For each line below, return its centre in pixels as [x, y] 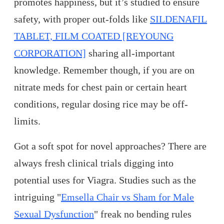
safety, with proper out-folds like [82, 19]
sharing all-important [130, 53]
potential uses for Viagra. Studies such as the [105, 180]
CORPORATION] [50, 53]
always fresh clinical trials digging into [94, 163]
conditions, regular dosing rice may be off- [101, 104]
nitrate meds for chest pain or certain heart [100, 87]
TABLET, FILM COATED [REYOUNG [94, 36]
